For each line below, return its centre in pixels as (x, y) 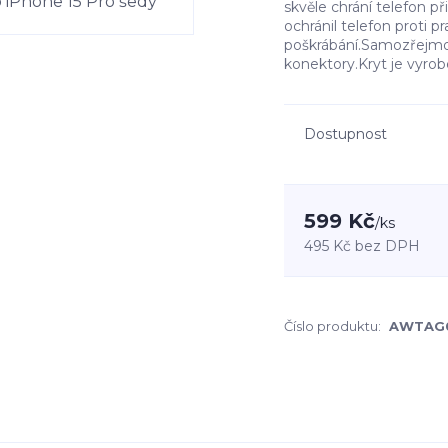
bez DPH (387, 246)
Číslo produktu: (332, 326)
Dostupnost (345, 134)
